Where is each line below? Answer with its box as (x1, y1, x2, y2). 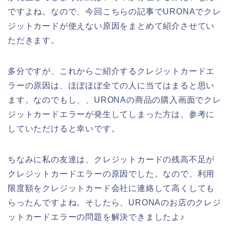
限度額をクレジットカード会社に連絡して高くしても (8, 184, 215, 193)
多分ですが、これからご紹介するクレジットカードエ (8, 67, 215, 76)
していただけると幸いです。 (8, 124, 120, 133)
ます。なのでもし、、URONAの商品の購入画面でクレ (8, 95, 221, 105)
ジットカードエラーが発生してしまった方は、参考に (8, 110, 215, 119)
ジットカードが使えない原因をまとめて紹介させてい (8, 22, 215, 31)
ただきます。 (8, 36, 60, 45)
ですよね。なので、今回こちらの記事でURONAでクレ (8, 7, 221, 16)
